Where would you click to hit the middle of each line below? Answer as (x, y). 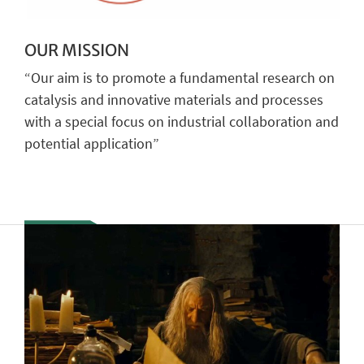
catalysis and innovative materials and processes (174, 100)
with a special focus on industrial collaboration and (182, 122)
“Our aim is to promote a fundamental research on (180, 78)
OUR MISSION (77, 50)
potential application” (92, 144)
